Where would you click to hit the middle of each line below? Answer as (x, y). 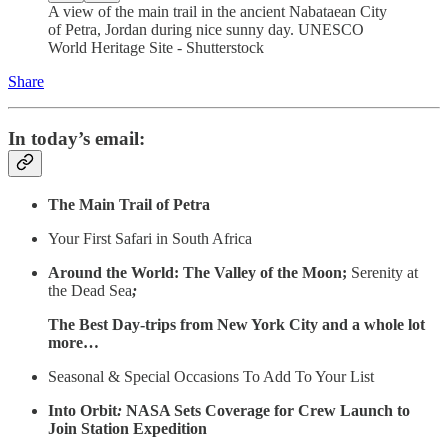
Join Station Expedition (127, 428)
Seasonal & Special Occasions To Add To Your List (211, 376)
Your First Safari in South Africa (150, 238)
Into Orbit (82, 410)
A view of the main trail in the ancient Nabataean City (217, 12)
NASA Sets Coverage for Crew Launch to (268, 410)
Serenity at (384, 272)
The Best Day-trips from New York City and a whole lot (236, 324)
